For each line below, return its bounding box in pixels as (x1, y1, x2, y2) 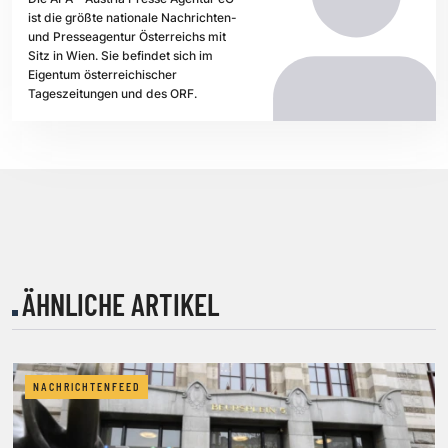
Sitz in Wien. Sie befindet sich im (28, 48, 213, 64)
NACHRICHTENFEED (33, 380, 140, 393)
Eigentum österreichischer (28, 67, 177, 83)
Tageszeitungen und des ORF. (28, 86, 197, 102)
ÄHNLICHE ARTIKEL (22, 285, 219, 322)
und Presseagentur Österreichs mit (28, 29, 226, 45)
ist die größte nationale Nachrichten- (28, 10, 237, 26)
